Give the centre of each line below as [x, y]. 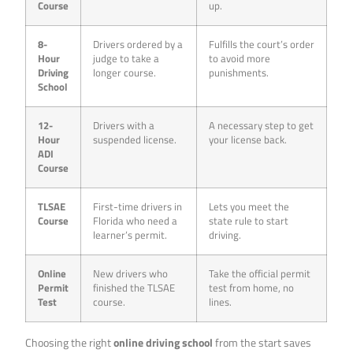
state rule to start [249, 221]
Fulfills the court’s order [262, 45]
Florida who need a [136, 221]
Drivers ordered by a [138, 45]
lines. [221, 303]
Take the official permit [260, 274]
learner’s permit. [130, 236]
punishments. [239, 73]
